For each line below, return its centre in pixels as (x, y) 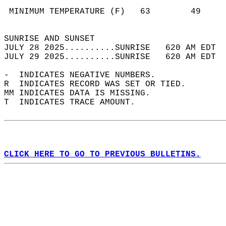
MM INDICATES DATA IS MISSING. (82, 93)
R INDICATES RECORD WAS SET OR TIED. (100, 84)
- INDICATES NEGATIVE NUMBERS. (85, 75)
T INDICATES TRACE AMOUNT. (75, 102)
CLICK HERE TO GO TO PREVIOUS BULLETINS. (102, 154)
